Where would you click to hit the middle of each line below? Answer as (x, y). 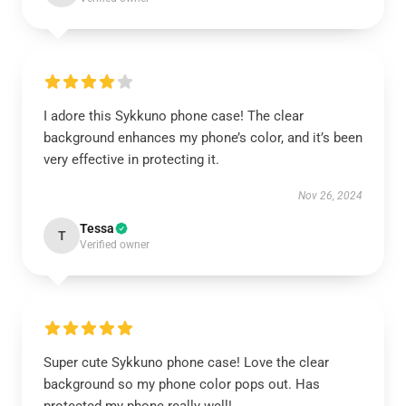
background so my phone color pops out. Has (182, 384)
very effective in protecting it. (131, 159)
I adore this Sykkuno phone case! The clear (174, 116)
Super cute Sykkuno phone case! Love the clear (186, 362)
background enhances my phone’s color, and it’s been (203, 138)
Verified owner (115, 245)
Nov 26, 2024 (330, 196)
